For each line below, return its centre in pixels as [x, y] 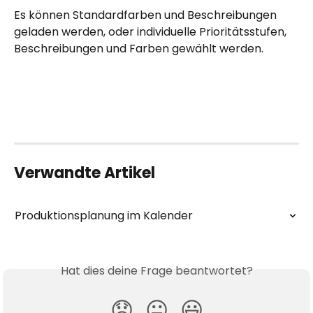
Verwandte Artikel [85, 173]
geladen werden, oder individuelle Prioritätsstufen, [152, 32]
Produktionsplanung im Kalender [104, 215]
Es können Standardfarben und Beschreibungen [147, 15]
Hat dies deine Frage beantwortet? [156, 270]
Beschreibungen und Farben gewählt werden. [139, 49]
